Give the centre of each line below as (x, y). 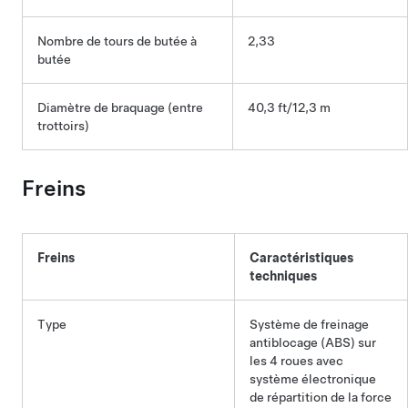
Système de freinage (309, 324)
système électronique (313, 379)
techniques (283, 276)
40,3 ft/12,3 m (289, 107)
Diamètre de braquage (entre (120, 107)
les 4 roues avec (296, 361)
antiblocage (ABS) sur (313, 342)
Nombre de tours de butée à (117, 41)
